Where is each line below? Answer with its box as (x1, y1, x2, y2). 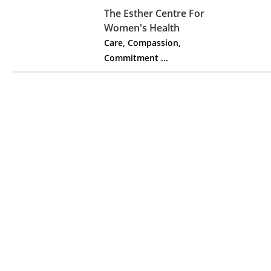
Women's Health (104, 21, 180, 34)
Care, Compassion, (104, 37, 181, 48)
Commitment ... (104, 52, 168, 64)
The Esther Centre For (104, 7, 204, 20)
